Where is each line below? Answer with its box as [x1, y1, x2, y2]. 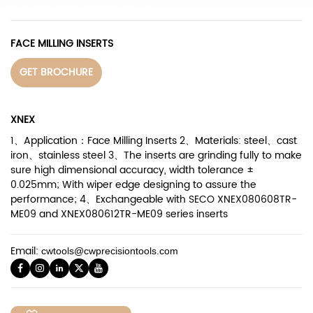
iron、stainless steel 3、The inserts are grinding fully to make [10, 147, 302, 163]
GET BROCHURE [20, 64, 93, 80]
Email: [10, 243, 41, 259]
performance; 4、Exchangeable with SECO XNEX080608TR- [10, 191, 297, 208]
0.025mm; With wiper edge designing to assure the [10, 177, 256, 193]
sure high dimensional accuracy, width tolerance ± [10, 162, 254, 178]
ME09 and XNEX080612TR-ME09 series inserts [10, 206, 228, 222]
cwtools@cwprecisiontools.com [41, 245, 178, 256]
